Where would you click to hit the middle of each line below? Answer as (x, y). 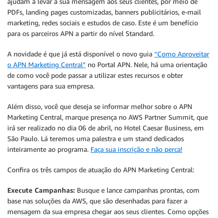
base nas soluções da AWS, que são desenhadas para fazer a (97, 201)
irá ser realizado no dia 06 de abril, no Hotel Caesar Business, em (106, 128)
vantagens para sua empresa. (51, 86)
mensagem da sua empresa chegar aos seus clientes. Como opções (108, 211)
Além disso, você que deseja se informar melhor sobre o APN (100, 106)
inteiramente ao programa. (49, 149)
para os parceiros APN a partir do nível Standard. (81, 33)
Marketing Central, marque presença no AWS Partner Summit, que (108, 117)
